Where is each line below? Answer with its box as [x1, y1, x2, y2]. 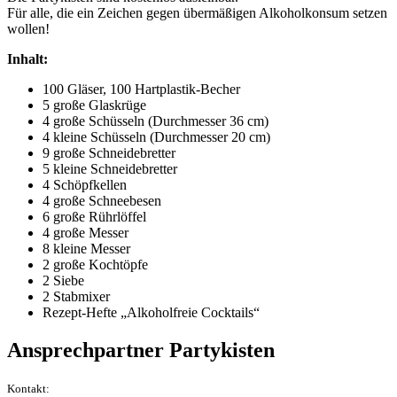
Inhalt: [7, 51, 48, 67]
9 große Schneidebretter [43, 145, 175, 161]
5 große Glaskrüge [43, 97, 146, 113]
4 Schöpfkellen [43, 177, 127, 193]
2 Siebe [43, 273, 84, 289]
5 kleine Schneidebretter [43, 161, 177, 177]
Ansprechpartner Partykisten [7, 339, 275, 362]
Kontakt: [7, 381, 50, 395]
